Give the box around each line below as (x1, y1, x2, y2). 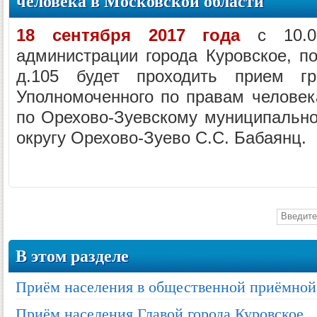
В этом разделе (16, 247, 129, 265)
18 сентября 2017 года (16, 25, 241, 45)
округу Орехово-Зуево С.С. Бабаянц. (16, 128, 306, 147)
